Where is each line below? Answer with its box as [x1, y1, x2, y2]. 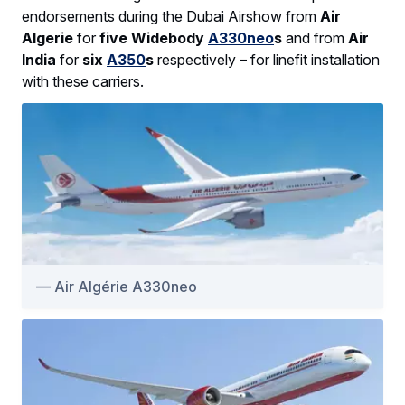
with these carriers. [22, 71, 144, 90]
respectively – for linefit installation [154, 50, 380, 69]
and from [286, 28, 348, 47]
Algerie [22, 28, 73, 47]
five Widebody [99, 28, 208, 47]
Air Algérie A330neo [54, 278, 197, 297]
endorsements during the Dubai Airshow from [22, 6, 320, 25]
